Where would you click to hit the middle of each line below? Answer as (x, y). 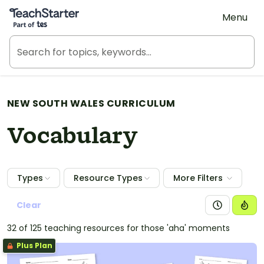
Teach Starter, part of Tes (68, 10)
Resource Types (108, 178)
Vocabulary (72, 137)
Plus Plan (34, 245)
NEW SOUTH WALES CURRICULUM (91, 103)
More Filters (198, 178)
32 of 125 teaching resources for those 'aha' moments (118, 228)
